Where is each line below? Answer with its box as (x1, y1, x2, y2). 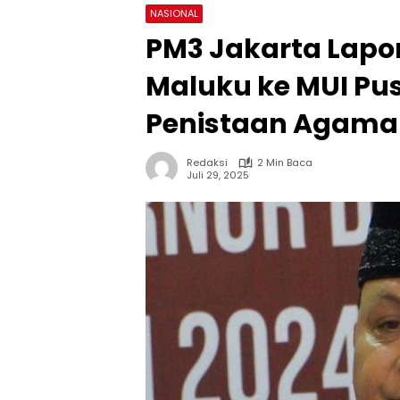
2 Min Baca (257, 155, 312, 170)
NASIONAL (150, 6, 198, 21)
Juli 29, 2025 (187, 167, 249, 182)
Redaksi (187, 155, 228, 170)
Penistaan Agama (146, 105, 398, 143)
